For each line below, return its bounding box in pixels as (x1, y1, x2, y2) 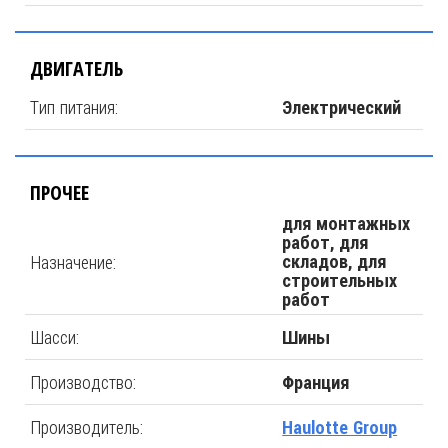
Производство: (30, 370, 136, 394)
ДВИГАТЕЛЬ (30, 55, 123, 82)
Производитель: (30, 415, 143, 439)
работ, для (282, 232, 369, 253)
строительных (282, 270, 398, 291)
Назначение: (30, 249, 116, 274)
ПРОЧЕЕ (30, 179, 89, 206)
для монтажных (282, 213, 411, 234)
